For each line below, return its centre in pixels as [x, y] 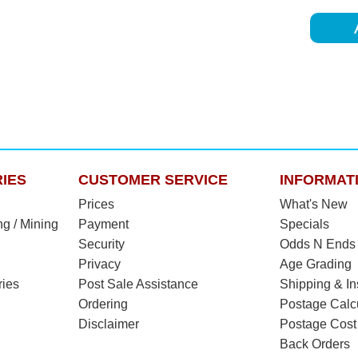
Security [101, 244]
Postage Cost [318, 324]
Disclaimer [108, 324]
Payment [103, 224]
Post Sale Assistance [138, 284]
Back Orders [314, 344]
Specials [304, 224]
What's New [313, 204]
